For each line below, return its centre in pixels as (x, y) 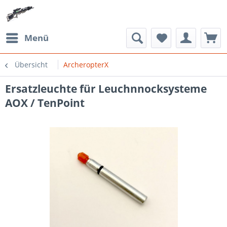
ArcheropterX (86, 65)
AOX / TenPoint (45, 103)
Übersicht (31, 65)
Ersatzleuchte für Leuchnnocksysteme (106, 89)
